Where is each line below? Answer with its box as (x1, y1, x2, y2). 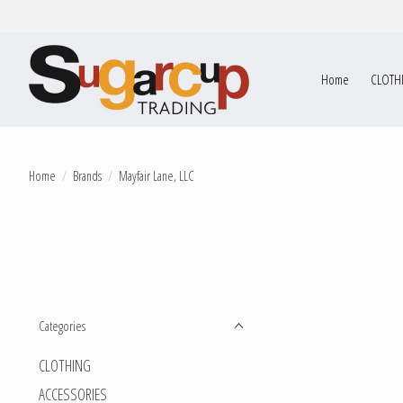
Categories (39, 317, 85, 335)
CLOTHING (39, 354, 91, 376)
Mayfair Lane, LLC (118, 166, 194, 184)
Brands (72, 166, 102, 184)
